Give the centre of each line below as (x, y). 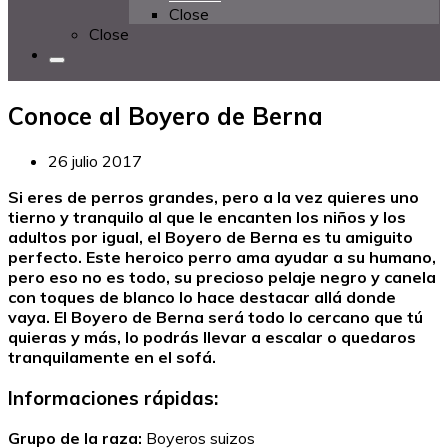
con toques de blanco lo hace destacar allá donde (202, 296)
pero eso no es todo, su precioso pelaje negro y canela (222, 276)
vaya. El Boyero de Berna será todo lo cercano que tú (215, 316)
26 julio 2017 (95, 160)
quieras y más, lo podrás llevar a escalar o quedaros (212, 336)
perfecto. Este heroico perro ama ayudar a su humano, (222, 256)
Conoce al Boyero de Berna (165, 115)
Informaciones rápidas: (113, 397)
